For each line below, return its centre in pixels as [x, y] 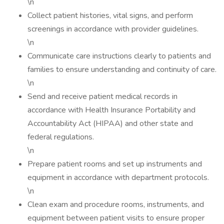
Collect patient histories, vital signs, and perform [110, 15]
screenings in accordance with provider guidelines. [113, 29]
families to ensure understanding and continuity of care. [122, 69]
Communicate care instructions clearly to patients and [119, 56]
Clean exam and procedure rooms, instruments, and [116, 204]
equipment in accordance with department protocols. [118, 177]
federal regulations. [61, 137]
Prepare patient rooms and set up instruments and [115, 164]
